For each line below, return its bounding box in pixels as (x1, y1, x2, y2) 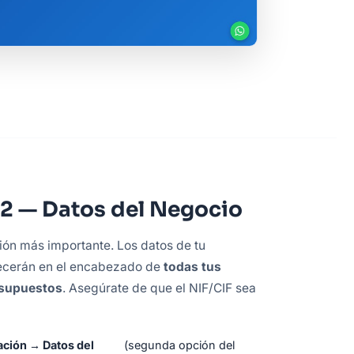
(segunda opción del (123, 337, 235, 352)
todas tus (164, 258, 221, 274)
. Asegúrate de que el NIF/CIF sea (62, 280, 256, 296)
